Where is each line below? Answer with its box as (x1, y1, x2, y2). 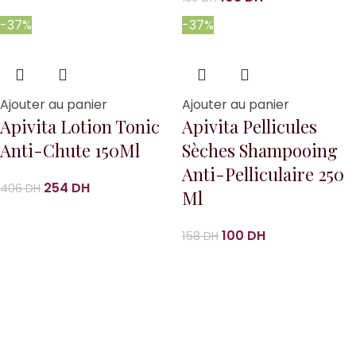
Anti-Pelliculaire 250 (182, 162, 344, 187)
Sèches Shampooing (182, 138, 338, 163)
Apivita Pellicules (182, 114, 317, 139)
